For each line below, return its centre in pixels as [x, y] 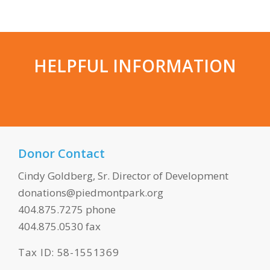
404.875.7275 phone [67, 210]
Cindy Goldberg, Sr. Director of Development [123, 176]
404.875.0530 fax [59, 227]
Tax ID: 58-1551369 [69, 252]
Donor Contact [61, 154]
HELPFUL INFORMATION [135, 66]
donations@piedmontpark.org [91, 193]
